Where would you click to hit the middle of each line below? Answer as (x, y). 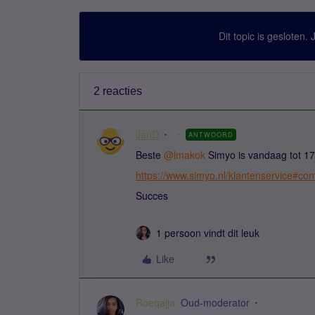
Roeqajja (155, 302)
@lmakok (185, 155)
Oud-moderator (215, 302)
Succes (152, 195)
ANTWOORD (211, 135)
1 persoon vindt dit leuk (208, 233)
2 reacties (118, 91)
